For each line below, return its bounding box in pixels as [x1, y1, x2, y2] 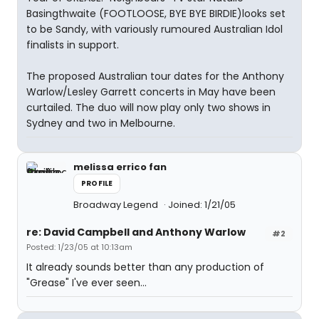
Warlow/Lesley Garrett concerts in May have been [26, 85, 276, 99]
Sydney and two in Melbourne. [26, 116, 175, 130]
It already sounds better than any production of [26, 260, 264, 274]
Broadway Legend [73, 198, 160, 211]
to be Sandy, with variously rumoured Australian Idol [26, 22, 283, 36]
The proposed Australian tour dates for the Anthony [26, 69, 284, 83]
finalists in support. [26, 38, 119, 52]
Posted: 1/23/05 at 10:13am [26, 241, 132, 253]
